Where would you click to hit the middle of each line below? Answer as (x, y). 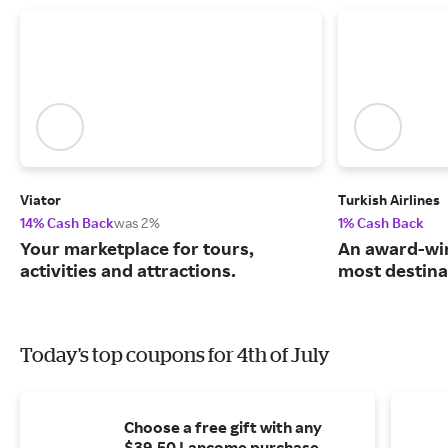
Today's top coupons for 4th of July (175, 355)
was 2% (137, 223)
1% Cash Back (381, 223)
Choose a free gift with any (223, 427)
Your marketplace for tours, (137, 248)
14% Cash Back (67, 223)
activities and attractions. (128, 270)
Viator (40, 200)
